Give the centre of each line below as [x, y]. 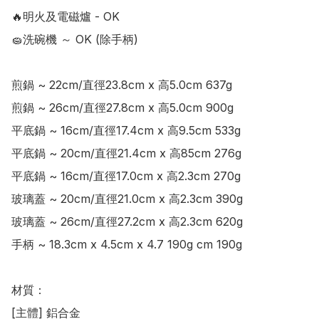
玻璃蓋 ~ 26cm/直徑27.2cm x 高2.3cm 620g [127, 222]
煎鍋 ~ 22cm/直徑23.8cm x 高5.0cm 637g [122, 85]
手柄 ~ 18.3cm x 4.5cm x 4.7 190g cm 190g [127, 245]
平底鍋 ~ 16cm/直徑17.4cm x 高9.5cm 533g [126, 131]
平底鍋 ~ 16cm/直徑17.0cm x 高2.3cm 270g [126, 176]
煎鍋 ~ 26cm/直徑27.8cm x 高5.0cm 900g [122, 108]
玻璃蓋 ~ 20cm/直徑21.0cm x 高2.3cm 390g [127, 199]
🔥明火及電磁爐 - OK [66, 17]
